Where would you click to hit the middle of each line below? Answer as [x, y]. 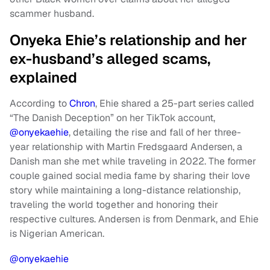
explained [43, 78]
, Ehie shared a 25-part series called [175, 104]
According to [39, 104]
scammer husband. [52, 14]
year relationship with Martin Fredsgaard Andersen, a [126, 147]
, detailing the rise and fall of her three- [155, 133]
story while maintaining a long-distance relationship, [125, 190]
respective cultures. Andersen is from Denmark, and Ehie [134, 219]
